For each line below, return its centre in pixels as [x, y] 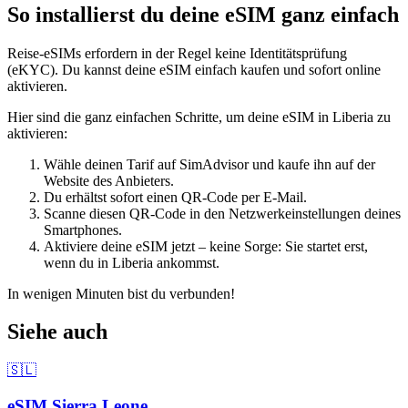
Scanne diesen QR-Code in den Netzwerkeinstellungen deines [222, 213]
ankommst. [186, 262]
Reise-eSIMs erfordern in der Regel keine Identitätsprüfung [177, 53]
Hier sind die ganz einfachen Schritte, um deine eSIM [163, 117]
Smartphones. [83, 229]
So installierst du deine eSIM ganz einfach [203, 14]
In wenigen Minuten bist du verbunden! [121, 293]
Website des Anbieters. [109, 180]
